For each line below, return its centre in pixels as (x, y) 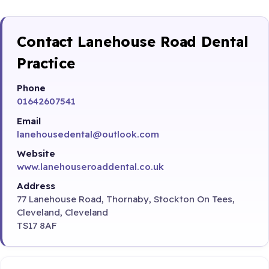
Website (36, 153)
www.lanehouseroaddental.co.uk (90, 166)
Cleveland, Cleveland (62, 213)
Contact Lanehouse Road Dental (133, 41)
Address (36, 186)
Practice (46, 63)
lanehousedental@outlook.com (88, 134)
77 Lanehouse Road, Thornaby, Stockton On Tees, (126, 199)
